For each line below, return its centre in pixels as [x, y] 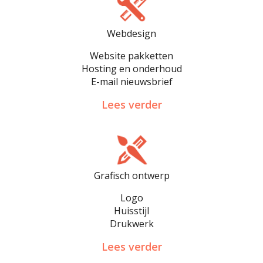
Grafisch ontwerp [131, 176]
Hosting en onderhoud [131, 68]
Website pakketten [131, 55]
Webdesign [131, 33]
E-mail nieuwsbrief [131, 81]
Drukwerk [131, 224]
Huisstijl [131, 211]
